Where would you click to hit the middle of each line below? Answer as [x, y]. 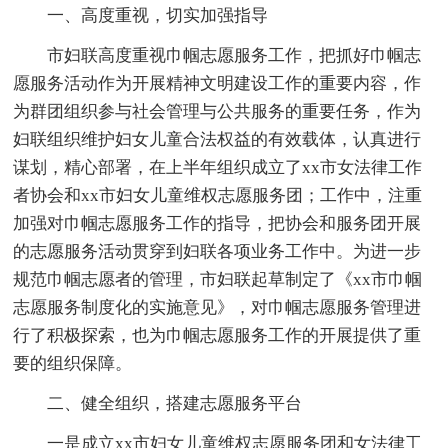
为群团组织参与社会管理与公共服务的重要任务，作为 [217, 112]
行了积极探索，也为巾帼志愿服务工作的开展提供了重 [217, 336]
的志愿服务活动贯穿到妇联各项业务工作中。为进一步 [217, 252]
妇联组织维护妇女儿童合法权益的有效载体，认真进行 [217, 140]
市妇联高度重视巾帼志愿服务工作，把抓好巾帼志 [234, 56]
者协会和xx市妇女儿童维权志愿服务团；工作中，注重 [218, 196]
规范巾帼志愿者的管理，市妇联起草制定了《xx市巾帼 [218, 280]
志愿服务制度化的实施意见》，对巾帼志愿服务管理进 [217, 308]
